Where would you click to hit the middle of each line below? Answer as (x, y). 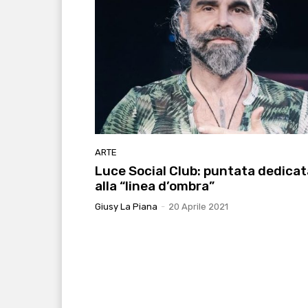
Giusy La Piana (126, 206)
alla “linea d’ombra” (155, 186)
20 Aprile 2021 (198, 206)
